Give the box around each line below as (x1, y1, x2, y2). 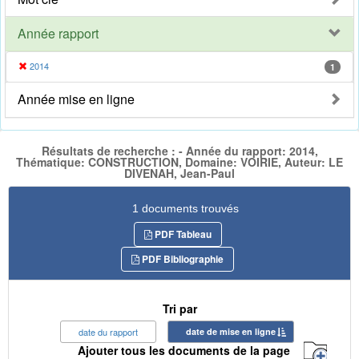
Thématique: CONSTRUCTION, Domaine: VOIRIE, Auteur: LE (16, 154, 343, 171)
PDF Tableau (151, 226, 212, 241)
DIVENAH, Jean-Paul (124, 165, 235, 182)
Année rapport (18, 24, 99, 43)
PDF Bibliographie (139, 251, 224, 266)
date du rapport (79, 325, 138, 338)
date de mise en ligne (186, 325, 276, 337)
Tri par (162, 300, 197, 317)
